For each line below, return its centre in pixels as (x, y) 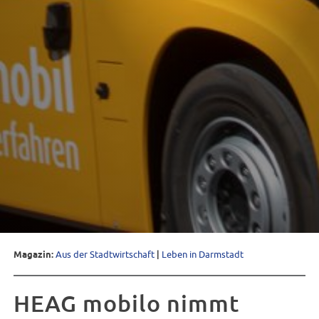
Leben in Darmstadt (203, 254)
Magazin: (35, 255)
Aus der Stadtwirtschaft (105, 254)
